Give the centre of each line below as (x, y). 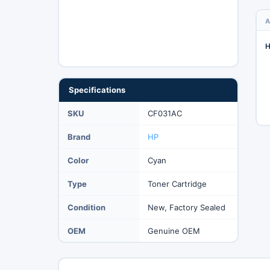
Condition (86, 207)
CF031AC (165, 113)
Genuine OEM (174, 231)
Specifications (97, 89)
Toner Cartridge (177, 184)
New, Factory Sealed (186, 207)
